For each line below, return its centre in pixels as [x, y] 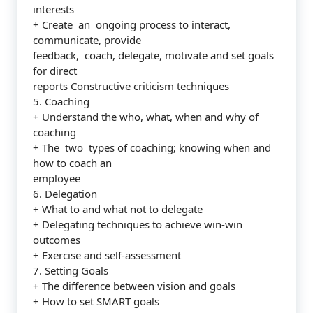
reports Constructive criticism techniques [131, 86]
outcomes [57, 240]
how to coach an [72, 163]
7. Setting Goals [71, 270]
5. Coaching [61, 101]
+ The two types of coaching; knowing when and [152, 147]
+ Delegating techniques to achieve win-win [138, 224]
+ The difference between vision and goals [134, 286]
